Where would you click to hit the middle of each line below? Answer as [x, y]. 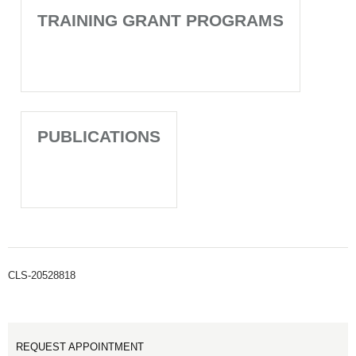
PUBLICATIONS [99, 136]
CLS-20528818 [42, 275]
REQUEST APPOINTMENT [80, 347]
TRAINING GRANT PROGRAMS [161, 20]
